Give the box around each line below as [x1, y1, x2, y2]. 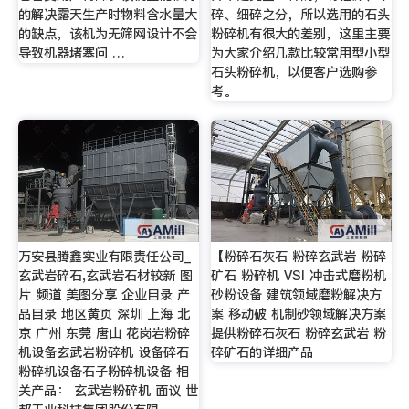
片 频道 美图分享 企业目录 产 [17, 285, 190, 304]
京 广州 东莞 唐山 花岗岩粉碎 [17, 323, 190, 342]
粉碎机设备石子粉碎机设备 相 [17, 362, 189, 381]
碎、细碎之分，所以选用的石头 [211, 5, 391, 25]
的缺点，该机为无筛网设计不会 [17, 25, 197, 44]
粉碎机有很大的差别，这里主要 [211, 25, 391, 44]
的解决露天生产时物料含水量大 [17, 5, 197, 25]
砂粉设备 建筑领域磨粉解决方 [211, 285, 383, 304]
